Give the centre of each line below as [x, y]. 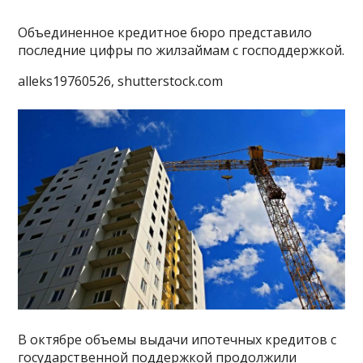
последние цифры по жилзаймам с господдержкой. [181, 50]
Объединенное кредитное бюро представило [165, 32]
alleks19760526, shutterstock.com [121, 81]
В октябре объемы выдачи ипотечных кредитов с [177, 339]
